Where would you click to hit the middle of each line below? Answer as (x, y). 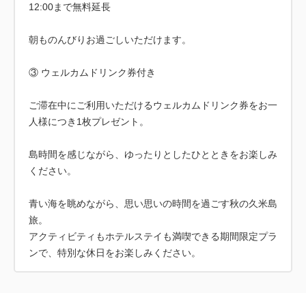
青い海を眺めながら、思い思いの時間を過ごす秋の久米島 (153, 204)
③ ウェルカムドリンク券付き (92, 72)
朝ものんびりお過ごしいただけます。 (110, 40)
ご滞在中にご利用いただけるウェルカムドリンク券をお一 (153, 105)
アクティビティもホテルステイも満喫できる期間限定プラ (153, 236)
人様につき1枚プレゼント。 (89, 122)
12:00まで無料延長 (70, 7)
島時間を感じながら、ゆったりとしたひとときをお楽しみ (153, 154)
